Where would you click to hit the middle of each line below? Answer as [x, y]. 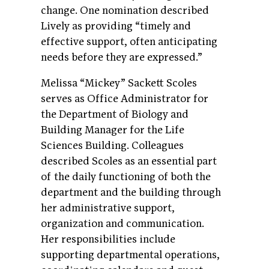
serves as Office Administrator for [125, 99]
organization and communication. [122, 224]
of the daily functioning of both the [126, 177]
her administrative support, [108, 208]
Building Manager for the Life [113, 130]
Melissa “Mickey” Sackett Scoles [119, 83]
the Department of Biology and [115, 115]
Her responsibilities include [108, 240]
